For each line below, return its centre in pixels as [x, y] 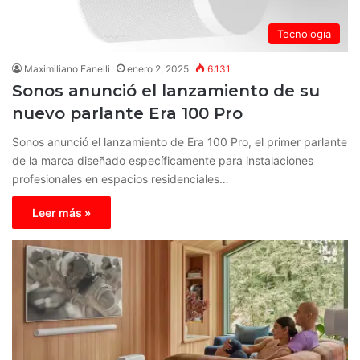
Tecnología [304, 34]
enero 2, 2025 [158, 69]
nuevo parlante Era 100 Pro [127, 114]
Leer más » [61, 213]
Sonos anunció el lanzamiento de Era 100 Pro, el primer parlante [180, 142]
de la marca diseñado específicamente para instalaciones [163, 161]
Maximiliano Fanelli [67, 69]
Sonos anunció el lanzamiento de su [166, 91]
